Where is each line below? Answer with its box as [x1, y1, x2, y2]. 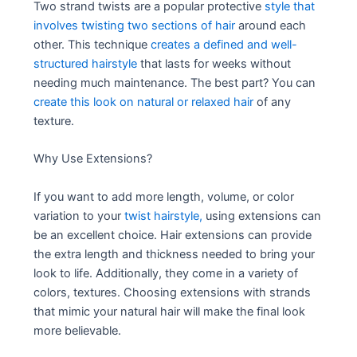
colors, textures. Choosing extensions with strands [33, 284, 312, 300]
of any [253, 95, 292, 110]
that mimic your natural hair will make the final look [33, 304, 306, 319]
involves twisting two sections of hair [33, 18, 236, 33]
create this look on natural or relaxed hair [33, 95, 254, 110]
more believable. [33, 323, 122, 338]
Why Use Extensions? [33, 151, 153, 167]
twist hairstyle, [124, 208, 203, 223]
